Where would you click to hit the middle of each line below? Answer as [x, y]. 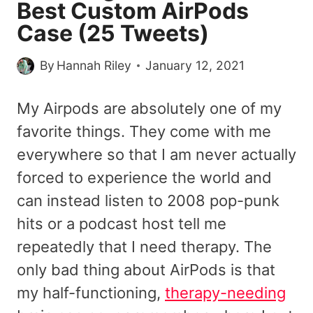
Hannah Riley [94, 66]
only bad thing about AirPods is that [146, 270]
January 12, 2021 [195, 66]
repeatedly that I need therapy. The [144, 247]
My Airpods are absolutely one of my [149, 109]
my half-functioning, [91, 293]
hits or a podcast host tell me [122, 224]
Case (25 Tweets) [113, 33]
